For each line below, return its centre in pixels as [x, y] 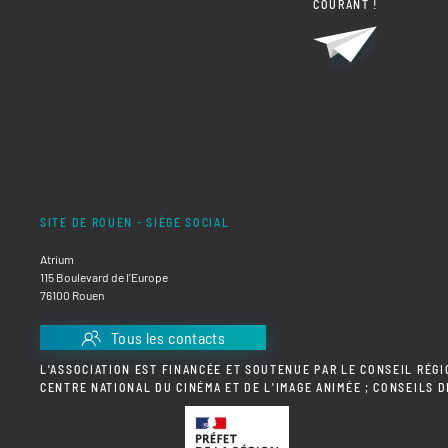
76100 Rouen [72, 294]
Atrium [57, 258]
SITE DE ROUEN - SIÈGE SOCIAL [135, 221]
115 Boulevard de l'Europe [104, 276]
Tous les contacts [168, 337]
